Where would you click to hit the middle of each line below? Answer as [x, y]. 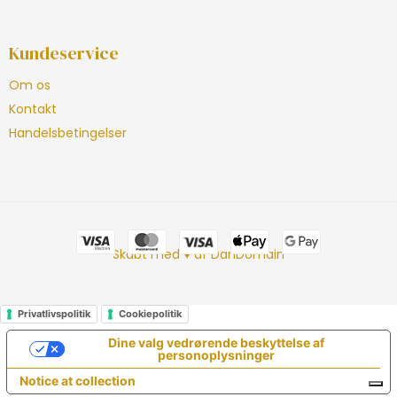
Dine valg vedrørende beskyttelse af [216, 343]
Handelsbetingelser [68, 133]
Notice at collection [78, 381]
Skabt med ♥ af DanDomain [198, 255]
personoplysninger [216, 355]
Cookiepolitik [150, 314]
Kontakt [33, 109]
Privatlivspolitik [54, 314]
